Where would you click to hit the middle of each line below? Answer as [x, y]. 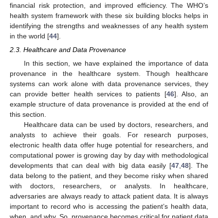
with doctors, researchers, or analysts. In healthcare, [109, 186]
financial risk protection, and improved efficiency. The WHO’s [109, 5]
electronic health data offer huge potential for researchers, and [109, 145]
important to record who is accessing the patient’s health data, [109, 207]
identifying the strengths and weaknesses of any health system [109, 26]
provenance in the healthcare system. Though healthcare [109, 74]
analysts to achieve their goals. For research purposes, [109, 135]
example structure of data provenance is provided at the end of [109, 104]
